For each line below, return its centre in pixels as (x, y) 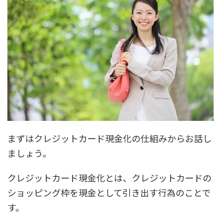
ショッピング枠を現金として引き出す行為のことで (109, 192)
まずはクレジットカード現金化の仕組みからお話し (110, 138)
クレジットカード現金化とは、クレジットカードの (110, 177)
